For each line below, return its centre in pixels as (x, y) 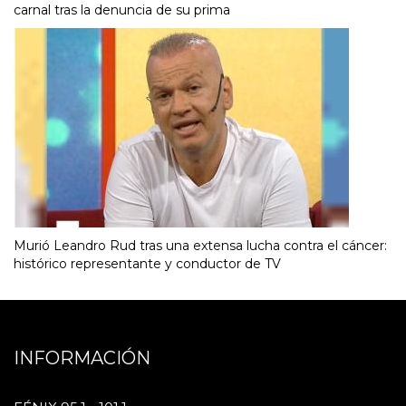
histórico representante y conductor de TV (147, 263)
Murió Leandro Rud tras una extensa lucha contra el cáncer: (200, 245)
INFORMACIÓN (82, 358)
